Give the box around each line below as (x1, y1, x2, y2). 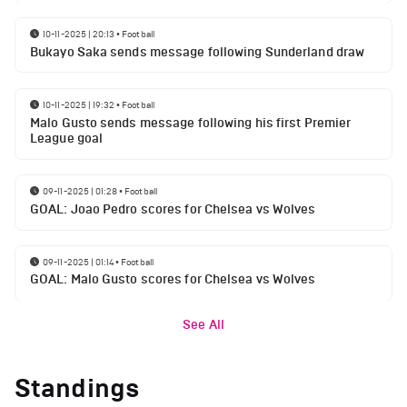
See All (183, 317, 224, 333)
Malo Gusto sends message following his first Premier (30, 114, 352, 131)
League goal (30, 130, 104, 146)
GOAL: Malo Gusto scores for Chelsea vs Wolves (30, 272, 316, 288)
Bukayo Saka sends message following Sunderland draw (30, 45, 365, 60)
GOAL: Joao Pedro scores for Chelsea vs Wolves (30, 201, 316, 217)
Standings (15, 372, 140, 405)
